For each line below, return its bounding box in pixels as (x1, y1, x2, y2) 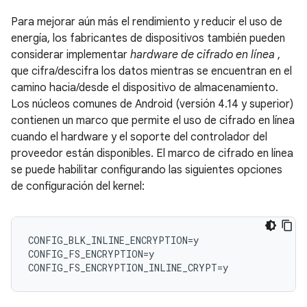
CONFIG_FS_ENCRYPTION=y (28, 247, 154, 260)
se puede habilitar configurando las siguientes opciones (11, 163, 282, 177)
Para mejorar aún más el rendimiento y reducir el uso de (11, 15, 282, 29)
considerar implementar (11, 48, 130, 62)
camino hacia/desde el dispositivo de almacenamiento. (11, 81, 278, 95)
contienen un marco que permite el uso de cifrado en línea (11, 114, 295, 127)
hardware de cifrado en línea (130, 48, 275, 62)
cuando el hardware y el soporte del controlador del (11, 130, 267, 144)
